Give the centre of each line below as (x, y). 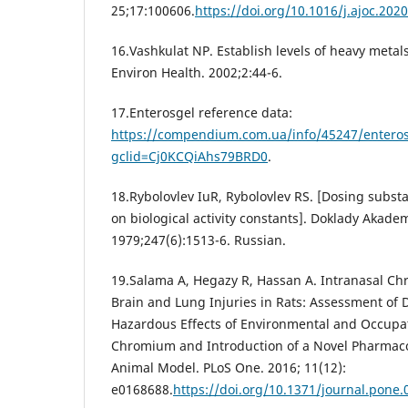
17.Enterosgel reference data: (202, 113)
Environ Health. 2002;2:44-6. (197, 73)
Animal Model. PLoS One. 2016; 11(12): (229, 368)
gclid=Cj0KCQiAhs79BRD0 (189, 157)
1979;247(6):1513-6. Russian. (199, 240)
